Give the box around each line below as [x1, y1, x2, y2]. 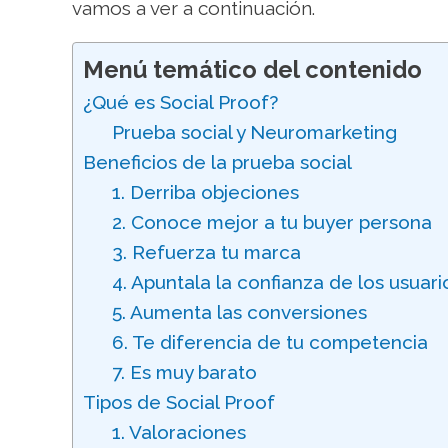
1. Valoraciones [111, 421, 246, 443]
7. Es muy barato [111, 361, 257, 383]
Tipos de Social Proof [83, 391, 275, 413]
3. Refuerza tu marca [111, 241, 301, 263]
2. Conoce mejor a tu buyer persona [111, 211, 432, 233]
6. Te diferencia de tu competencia [111, 331, 428, 353]
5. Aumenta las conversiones [111, 301, 367, 323]
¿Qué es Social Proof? [83, 91, 278, 113]
